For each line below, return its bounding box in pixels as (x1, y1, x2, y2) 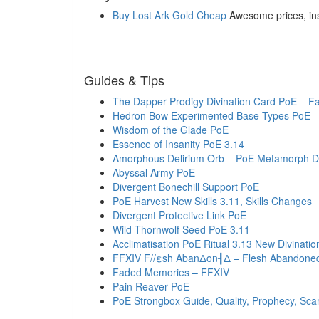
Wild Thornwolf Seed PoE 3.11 (113, 222, 250, 236)
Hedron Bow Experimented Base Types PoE (113, 108, 310, 122)
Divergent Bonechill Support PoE (113, 179, 259, 194)
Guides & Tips (84, 70, 164, 89)
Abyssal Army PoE (113, 165, 195, 179)
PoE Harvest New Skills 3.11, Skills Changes (113, 194, 312, 208)
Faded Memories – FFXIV (113, 265, 229, 279)
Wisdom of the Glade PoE (113, 122, 229, 137)
